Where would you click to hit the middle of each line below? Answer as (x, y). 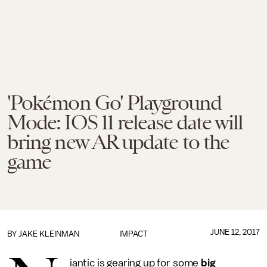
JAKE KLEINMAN (49, 234)
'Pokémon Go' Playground (114, 103)
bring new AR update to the (118, 142)
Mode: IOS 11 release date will (125, 122)
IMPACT (133, 234)
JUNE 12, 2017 (235, 232)
